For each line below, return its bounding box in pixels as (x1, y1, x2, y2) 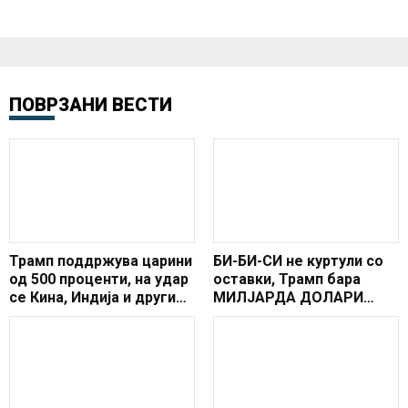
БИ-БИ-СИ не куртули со (213, 251, 383, 270)
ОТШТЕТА (213, 306, 285, 324)
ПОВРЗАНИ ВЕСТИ (9, 93, 172, 116)
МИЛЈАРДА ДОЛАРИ (213, 288, 363, 306)
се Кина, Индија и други (9, 288, 176, 306)
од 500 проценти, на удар (9, 270, 189, 288)
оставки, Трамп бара (213, 270, 361, 288)
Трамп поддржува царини (9, 251, 192, 270)
